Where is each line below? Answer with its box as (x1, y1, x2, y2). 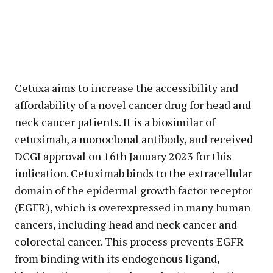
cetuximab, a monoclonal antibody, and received (15, 132, 253, 147)
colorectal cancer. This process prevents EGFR (15, 234, 244, 249)
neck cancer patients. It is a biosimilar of (15, 115, 215, 130)
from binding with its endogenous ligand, (15, 251, 219, 266)
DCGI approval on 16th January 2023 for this (15, 149, 232, 164)
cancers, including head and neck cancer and (15, 217, 237, 232)
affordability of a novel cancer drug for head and (15, 97, 251, 113)
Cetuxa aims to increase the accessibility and (15, 80, 238, 96)
